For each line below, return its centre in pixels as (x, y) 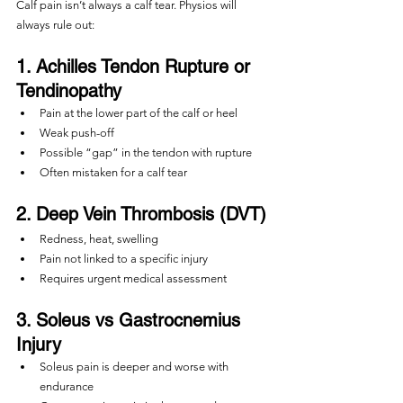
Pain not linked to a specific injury (124, 259)
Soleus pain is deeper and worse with (135, 367)
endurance (67, 386)
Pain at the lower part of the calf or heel (139, 113)
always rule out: (55, 25)
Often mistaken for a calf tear (113, 172)
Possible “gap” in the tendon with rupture (146, 152)
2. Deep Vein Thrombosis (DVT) (141, 214)
